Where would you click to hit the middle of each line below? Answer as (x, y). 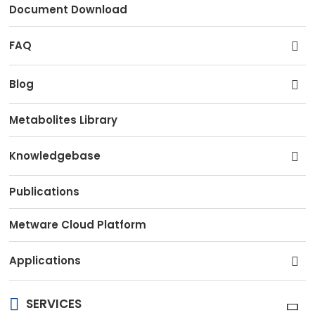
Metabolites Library (64, 120)
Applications (45, 261)
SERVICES (54, 304)
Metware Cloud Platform (78, 225)
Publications (45, 192)
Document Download (69, 10)
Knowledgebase (55, 156)
